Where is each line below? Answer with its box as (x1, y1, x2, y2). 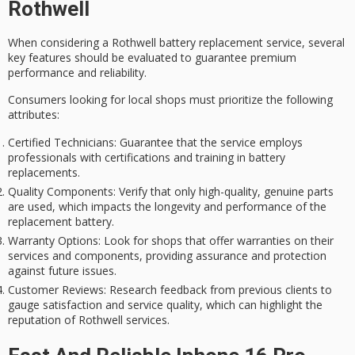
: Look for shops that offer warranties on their (98, 232, 334, 248)
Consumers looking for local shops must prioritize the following (8, 92, 333, 108)
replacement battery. (8, 213, 114, 229)
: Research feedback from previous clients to (104, 281, 332, 297)
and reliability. (74, 64, 147, 80)
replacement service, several (196, 34, 345, 50)
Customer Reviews (8, 281, 104, 297)
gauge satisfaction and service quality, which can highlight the (8, 296, 323, 312)
